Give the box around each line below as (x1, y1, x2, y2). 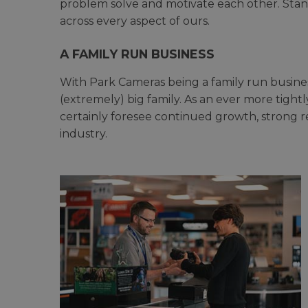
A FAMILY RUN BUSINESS (60, 46, 214, 61)
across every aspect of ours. (60, 14, 210, 27)
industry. (60, 126, 107, 140)
